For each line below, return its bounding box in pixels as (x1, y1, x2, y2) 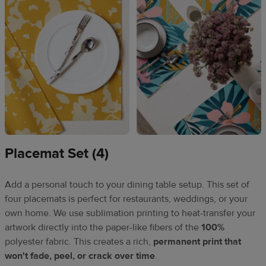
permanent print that (153, 236, 241, 248)
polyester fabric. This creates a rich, (5, 236, 153, 248)
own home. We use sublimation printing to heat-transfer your (5, 207, 255, 220)
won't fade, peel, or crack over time (5, 250, 155, 262)
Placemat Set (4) (5, 144, 109, 163)
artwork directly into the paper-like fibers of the (5, 221, 201, 234)
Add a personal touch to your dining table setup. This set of (5, 179, 249, 191)
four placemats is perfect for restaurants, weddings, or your (5, 193, 248, 205)
